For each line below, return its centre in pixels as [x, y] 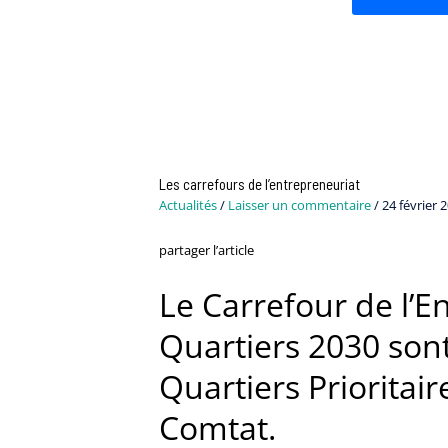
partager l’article [206, 250]
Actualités [187, 205]
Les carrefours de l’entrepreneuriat [259, 184]
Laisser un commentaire [299, 205]
